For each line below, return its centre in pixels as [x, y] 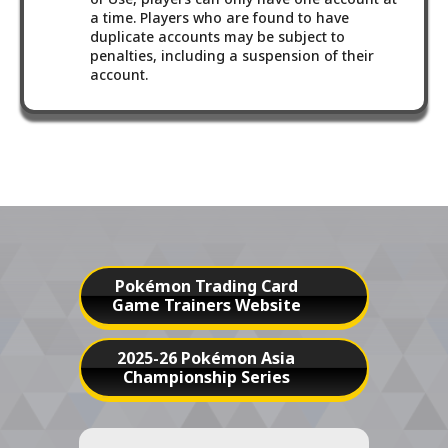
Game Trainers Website [206, 305]
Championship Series [206, 377]
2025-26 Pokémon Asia [206, 358]
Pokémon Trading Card [206, 286]
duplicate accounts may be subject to [217, 37]
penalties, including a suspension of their [232, 56]
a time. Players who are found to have [219, 18]
